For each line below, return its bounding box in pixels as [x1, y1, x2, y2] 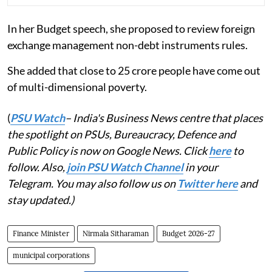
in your [183, 160, 218, 174]
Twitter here [177, 176, 238, 190]
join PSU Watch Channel [67, 160, 183, 174]
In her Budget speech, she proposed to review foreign [7, 21, 255, 35]
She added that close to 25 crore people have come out [7, 63, 260, 77]
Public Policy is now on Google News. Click [7, 143, 209, 157]
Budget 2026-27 [162, 228, 215, 238]
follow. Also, [7, 160, 67, 174]
